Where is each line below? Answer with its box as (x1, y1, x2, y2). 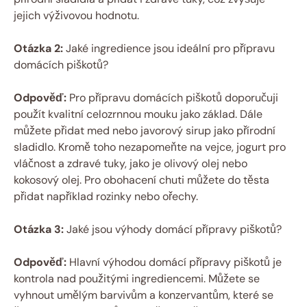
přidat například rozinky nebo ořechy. (14, 188, 198, 204)
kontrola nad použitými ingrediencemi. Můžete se (14, 271, 260, 286)
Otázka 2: (14, 40, 63, 56)
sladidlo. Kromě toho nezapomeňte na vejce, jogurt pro (14, 139, 286, 154)
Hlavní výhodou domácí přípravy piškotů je (66, 254, 282, 269)
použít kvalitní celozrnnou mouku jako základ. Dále (14, 106, 262, 121)
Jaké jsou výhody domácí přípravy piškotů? (64, 221, 282, 236)
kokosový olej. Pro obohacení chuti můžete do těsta (14, 172, 269, 187)
